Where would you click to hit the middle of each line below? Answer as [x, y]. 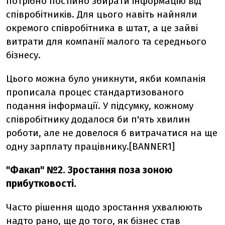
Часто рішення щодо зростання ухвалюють [104, 207]
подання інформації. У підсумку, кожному [100, 106]
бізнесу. [23, 55]
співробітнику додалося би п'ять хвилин [98, 119]
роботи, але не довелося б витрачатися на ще [112, 133]
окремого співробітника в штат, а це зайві [102, 28]
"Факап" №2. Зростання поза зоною [89, 170]
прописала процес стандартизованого [95, 92]
